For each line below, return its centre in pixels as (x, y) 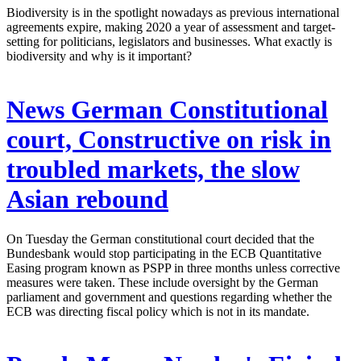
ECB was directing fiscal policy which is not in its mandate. (158, 311)
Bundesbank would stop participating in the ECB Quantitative (164, 253)
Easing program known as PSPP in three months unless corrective (173, 268)
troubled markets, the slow (153, 170)
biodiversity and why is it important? (99, 56)
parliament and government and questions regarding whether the (169, 297)
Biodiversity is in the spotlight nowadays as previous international (173, 12)
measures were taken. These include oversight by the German (162, 282)
